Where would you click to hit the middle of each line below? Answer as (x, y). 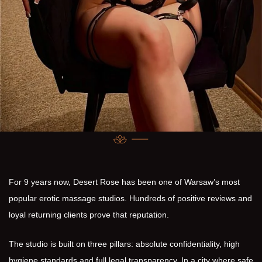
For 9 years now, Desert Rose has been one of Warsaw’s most (124, 182)
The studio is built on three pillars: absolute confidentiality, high (124, 244)
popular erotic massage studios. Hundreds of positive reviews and (130, 198)
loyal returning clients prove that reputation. (89, 215)
